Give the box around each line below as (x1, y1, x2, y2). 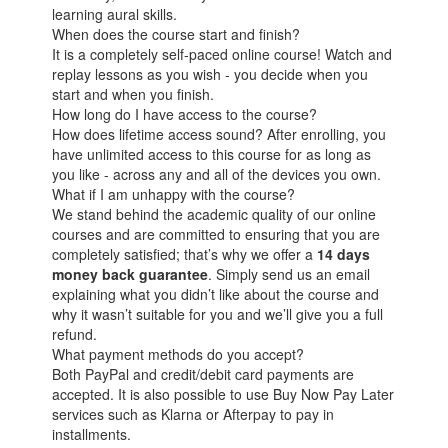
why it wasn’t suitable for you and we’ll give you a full (52, 303, 384, 324)
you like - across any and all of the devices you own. (52, 163, 382, 184)
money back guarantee (52, 263, 209, 284)
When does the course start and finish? (52, 23, 301, 44)
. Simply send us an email (208, 263, 371, 284)
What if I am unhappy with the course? (52, 183, 296, 204)
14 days (317, 243, 371, 264)
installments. (52, 423, 132, 444)
